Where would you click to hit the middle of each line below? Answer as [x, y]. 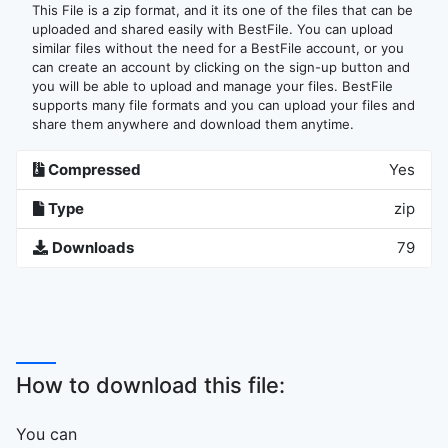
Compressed [94, 169]
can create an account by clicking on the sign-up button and [221, 67]
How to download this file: [150, 385]
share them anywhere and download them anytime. [193, 124]
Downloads [93, 247]
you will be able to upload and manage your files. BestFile [212, 86]
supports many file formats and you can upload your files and [223, 105]
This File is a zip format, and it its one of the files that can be [222, 10]
